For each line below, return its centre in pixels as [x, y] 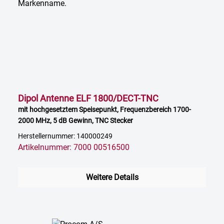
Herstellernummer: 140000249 [65, 136]
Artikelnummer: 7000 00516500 [74, 147]
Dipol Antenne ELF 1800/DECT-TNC [88, 98]
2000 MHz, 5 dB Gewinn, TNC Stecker [75, 121]
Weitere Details [112, 177]
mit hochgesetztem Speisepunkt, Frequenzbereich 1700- [104, 110]
